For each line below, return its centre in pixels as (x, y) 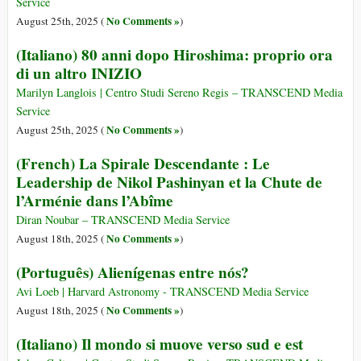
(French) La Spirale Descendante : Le (143, 164)
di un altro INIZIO (79, 74)
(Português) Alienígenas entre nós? (133, 273)
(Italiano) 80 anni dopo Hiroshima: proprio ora (174, 55)
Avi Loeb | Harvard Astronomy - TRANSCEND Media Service (162, 292)
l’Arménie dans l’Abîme (95, 201)
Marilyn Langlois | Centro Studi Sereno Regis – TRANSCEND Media (179, 93)
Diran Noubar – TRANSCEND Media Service (123, 220)
